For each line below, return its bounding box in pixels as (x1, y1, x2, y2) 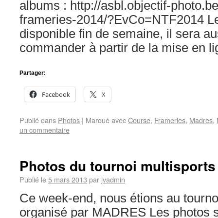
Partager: (19, 70, 46, 76)
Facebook (42, 90, 70, 99)
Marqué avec (86, 115, 126, 125)
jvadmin (101, 174, 125, 184)
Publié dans (19, 115, 56, 125)
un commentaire (19, 125, 70, 135)
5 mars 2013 (48, 174, 87, 184)
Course (128, 115, 150, 125)
